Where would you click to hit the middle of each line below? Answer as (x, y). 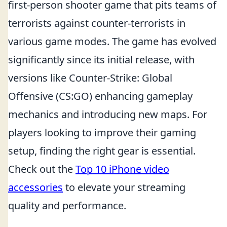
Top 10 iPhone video (122, 169)
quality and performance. (67, 205)
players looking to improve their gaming (102, 133)
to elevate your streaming (124, 187)
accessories (35, 187)
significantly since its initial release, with (101, 60)
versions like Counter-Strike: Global (90, 78)
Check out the (42, 169)
